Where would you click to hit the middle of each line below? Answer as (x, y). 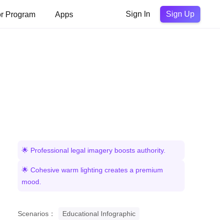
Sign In (138, 14)
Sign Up (180, 14)
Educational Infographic (99, 214)
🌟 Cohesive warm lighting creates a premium (92, 170)
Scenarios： (37, 214)
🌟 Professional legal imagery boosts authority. (94, 150)
